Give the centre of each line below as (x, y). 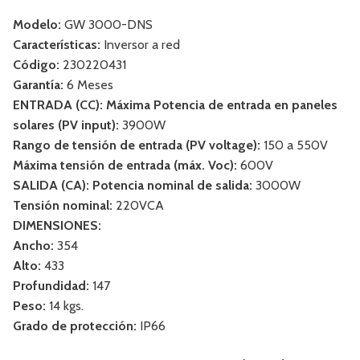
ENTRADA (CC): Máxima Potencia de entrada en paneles (175, 105)
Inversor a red (140, 45)
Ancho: (33, 246)
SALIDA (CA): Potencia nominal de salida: (133, 186)
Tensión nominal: (63, 206)
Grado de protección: (75, 326)
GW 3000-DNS (107, 25)
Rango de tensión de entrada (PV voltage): (137, 145)
